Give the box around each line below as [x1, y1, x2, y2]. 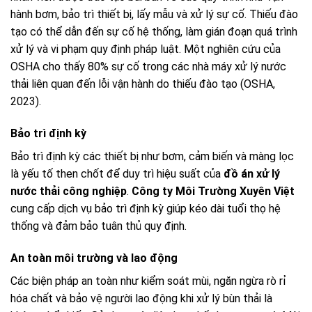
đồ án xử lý [224, 166, 280, 180]
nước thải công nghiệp [10, 184, 127, 198]
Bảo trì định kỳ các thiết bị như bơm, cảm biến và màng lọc [10, 149, 294, 163]
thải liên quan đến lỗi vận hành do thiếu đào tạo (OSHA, [10, 77, 275, 91]
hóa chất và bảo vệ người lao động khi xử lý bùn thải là [10, 291, 272, 305]
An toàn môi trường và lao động [10, 251, 178, 265]
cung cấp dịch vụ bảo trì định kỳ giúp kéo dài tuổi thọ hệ [10, 201, 281, 215]
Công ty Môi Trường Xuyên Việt [132, 184, 295, 198]
